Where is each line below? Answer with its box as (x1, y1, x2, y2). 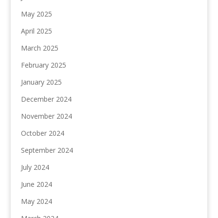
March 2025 (20, 43, 58, 53)
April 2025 (20, 26, 52, 36)
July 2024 (20, 163, 49, 172)
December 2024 (20, 94, 72, 104)
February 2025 (20, 60, 66, 70)
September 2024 (20, 145, 73, 155)
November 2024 (20, 111, 72, 121)
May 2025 (20, 9, 52, 19)
